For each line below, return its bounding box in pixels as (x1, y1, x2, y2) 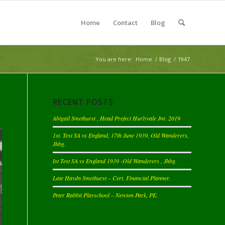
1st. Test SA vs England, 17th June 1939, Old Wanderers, (53, 131, 189, 139)
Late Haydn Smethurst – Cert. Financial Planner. (53, 174, 171, 182)
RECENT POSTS (53, 97, 114, 107)
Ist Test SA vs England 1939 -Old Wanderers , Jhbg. (53, 157, 177, 165)
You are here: (95, 55, 133, 63)
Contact (113, 18, 138, 27)
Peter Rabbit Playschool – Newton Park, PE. (53, 191, 158, 199)
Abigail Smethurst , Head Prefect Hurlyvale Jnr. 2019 (53, 114, 181, 122)
